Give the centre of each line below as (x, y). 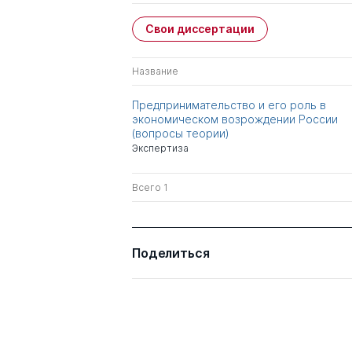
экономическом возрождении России (235, 119)
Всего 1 (150, 187)
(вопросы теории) (181, 133)
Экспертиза (160, 148)
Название (155, 71)
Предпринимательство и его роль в (229, 104)
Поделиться (171, 253)
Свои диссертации (200, 28)
